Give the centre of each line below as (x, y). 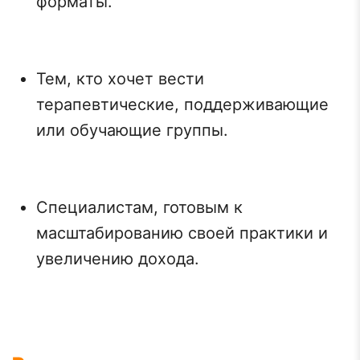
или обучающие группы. (132, 130)
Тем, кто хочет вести (120, 79)
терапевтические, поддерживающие (182, 104)
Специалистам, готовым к (139, 207)
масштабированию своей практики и (182, 233)
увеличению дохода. (118, 259)
